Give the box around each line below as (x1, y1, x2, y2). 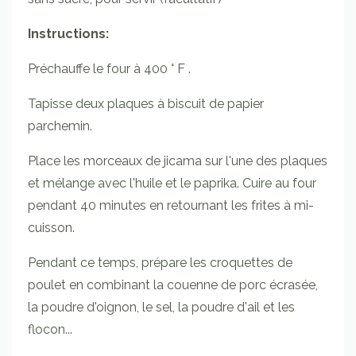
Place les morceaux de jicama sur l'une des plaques (28, 153, 327, 168)
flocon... (28, 321, 72, 337)
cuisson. (28, 219, 75, 235)
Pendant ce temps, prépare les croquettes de (28, 254, 292, 270)
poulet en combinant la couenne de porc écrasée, (28, 277, 318, 292)
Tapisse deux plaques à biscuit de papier (28, 95, 264, 111)
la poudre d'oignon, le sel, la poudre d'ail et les (28, 299, 295, 315)
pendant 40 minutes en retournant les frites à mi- (28, 197, 314, 213)
